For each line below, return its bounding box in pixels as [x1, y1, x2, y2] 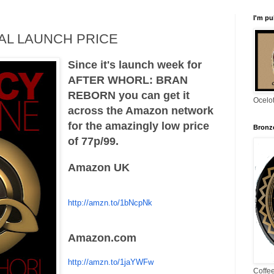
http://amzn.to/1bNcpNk [68, 198, 153, 207]
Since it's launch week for [68, 58, 202, 71]
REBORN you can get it [68, 89, 190, 102]
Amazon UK [68, 161, 130, 174]
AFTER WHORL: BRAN [68, 73, 188, 86]
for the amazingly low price [68, 119, 210, 132]
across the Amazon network [68, 104, 214, 117]
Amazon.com [68, 231, 137, 244]
